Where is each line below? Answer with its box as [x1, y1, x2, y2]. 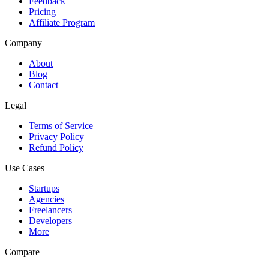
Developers [29, 215, 72, 226]
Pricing [29, 6, 56, 17]
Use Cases [5, 162, 44, 173]
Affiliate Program [29, 17, 95, 28]
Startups [29, 183, 59, 193]
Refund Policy [29, 142, 83, 153]
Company [5, 37, 42, 48]
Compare [5, 246, 40, 257]
